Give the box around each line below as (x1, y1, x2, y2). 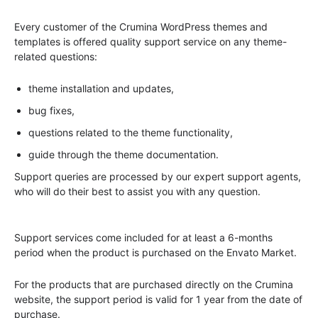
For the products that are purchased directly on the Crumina (14, 278, 293, 291)
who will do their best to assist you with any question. (14, 185, 261, 198)
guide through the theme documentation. (28, 148, 219, 161)
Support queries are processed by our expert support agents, (14, 170, 301, 183)
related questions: (14, 50, 97, 63)
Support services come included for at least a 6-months (14, 231, 273, 244)
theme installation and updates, (28, 82, 174, 95)
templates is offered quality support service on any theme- (14, 35, 287, 48)
